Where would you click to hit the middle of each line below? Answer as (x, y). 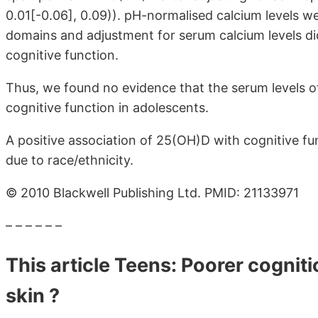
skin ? (33, 296)
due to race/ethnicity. (70, 160)
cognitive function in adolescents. (107, 108)
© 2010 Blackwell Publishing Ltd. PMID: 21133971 (152, 193)
